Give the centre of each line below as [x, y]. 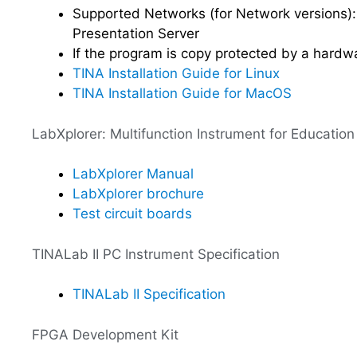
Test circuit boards [132, 214]
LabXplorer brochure [138, 194]
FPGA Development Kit [105, 334]
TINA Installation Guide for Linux [176, 73]
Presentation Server [136, 33]
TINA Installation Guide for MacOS [182, 93]
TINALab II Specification [149, 294]
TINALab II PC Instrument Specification [156, 254]
